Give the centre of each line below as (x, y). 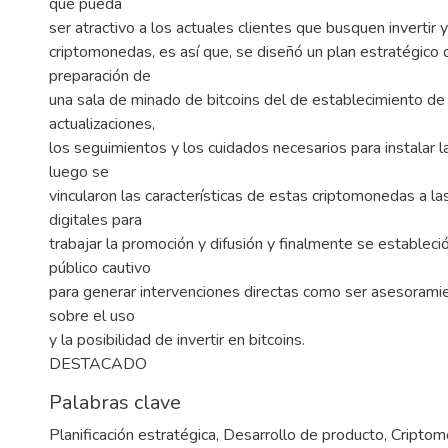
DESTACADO (98, 364)
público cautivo (100, 268)
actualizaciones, (102, 124)
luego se (79, 172)
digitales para (95, 220)
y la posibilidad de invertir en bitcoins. (177, 340)
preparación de (100, 76)
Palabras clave (115, 403)
